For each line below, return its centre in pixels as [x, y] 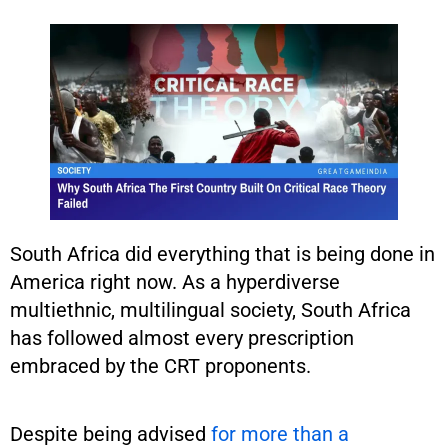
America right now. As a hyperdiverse [175, 281]
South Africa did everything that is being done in [222, 253]
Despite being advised [110, 433]
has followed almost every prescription [182, 337]
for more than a [280, 433]
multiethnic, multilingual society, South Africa [210, 309]
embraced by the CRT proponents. [160, 365]
